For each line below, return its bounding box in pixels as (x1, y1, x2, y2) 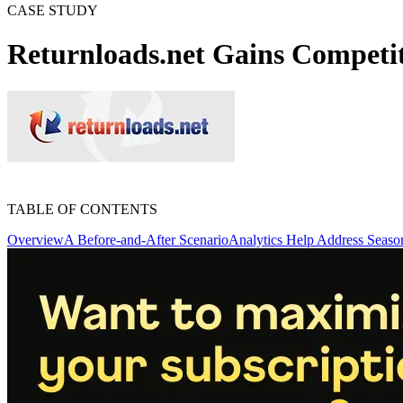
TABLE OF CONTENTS (7, 201, 157, 217)
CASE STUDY (7, 3, 98, 18)
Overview (7, 231, 64, 247)
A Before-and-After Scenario (64, 231, 228, 247)
